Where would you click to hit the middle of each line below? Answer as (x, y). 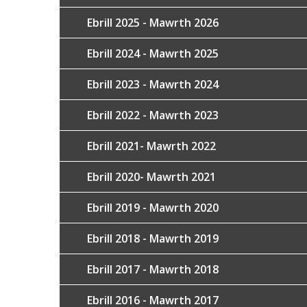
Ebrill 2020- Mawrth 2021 (151, 177)
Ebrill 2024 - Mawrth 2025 (153, 53)
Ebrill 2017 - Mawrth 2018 (153, 269)
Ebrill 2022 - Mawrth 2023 (153, 115)
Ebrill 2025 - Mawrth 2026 (153, 23)
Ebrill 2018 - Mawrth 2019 (153, 238)
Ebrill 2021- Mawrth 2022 (151, 146)
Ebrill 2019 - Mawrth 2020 (153, 208)
